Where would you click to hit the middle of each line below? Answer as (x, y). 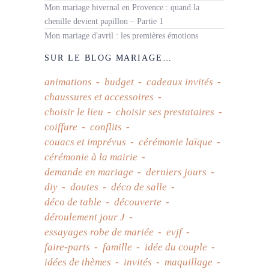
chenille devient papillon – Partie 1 (104, 22)
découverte (138, 202)
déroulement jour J (85, 217)
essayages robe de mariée (99, 232)
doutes (84, 187)
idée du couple (176, 247)
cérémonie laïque (176, 142)
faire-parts (67, 247)
